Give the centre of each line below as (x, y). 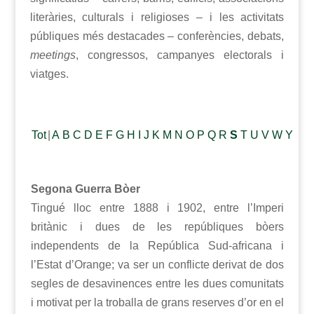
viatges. (49, 74)
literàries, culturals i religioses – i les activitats (157, 18)
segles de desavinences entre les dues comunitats (157, 284)
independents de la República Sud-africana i (157, 246)
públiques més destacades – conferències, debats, (157, 36)
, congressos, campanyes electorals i (180, 55)
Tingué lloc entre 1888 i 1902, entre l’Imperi (157, 208)
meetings (53, 55)
